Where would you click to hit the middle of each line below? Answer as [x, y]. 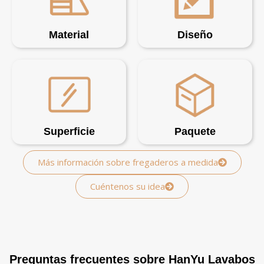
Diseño [195, 35]
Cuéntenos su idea [128, 187]
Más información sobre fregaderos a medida [128, 162]
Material [69, 35]
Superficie [69, 132]
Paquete [195, 132]
